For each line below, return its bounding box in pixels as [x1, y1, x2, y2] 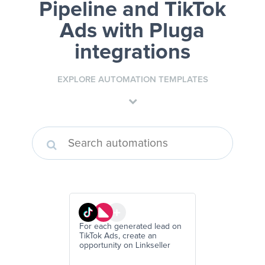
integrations [74, 42, 190, 64]
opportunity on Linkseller [79, 241, 170, 250]
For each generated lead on [79, 222, 182, 231]
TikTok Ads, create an [79, 232, 157, 241]
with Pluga [97, 21, 205, 43]
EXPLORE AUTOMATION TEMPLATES [57, 75, 208, 85]
